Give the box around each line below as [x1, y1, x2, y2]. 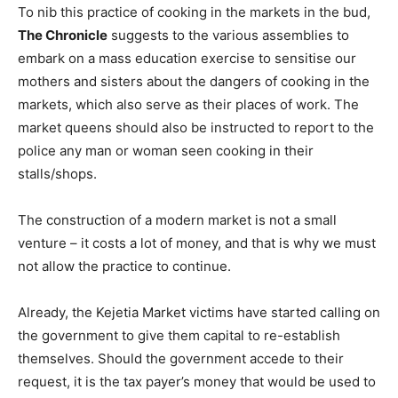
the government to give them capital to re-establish [18, 327, 340, 344]
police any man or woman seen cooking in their [18, 142, 314, 159]
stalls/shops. [18, 165, 97, 182]
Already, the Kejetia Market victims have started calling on [18, 304, 380, 321]
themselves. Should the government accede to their [18, 350, 344, 367]
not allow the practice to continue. [18, 258, 231, 275]
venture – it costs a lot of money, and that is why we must [18, 235, 376, 251]
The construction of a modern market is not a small [18, 211, 337, 228]
